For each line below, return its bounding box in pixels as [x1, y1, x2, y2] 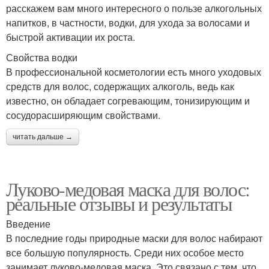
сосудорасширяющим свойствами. [6, 108, 160, 122]
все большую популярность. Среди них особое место [6, 246, 244, 260]
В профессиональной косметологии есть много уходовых [6, 65, 261, 79]
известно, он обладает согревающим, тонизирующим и [6, 94, 250, 108]
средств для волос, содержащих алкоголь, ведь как [6, 79, 234, 94]
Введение [6, 217, 50, 231]
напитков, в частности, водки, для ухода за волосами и [6, 16, 250, 30]
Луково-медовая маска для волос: [6, 176, 250, 202]
